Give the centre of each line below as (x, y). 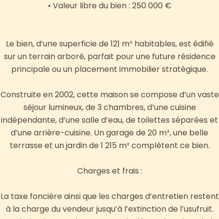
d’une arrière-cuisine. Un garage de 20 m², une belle (109, 133)
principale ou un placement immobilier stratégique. (109, 69)
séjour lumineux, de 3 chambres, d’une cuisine (109, 108)
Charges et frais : (109, 171)
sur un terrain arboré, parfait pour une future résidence (109, 57)
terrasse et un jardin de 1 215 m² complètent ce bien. (109, 146)
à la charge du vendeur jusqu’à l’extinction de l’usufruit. (109, 209)
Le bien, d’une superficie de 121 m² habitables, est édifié (109, 44)
